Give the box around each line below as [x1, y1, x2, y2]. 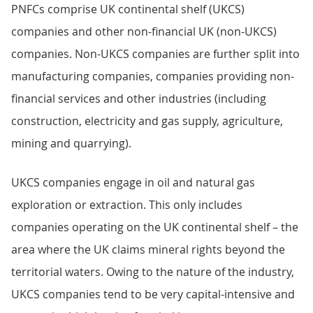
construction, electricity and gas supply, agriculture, [11, 113, 283, 129]
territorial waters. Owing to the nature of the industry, [11, 264, 294, 279]
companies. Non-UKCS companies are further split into [11, 46, 300, 61]
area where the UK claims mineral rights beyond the [11, 242, 285, 257]
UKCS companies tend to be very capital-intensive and [11, 286, 295, 302]
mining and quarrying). [11, 136, 131, 151]
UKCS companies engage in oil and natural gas [11, 175, 255, 190]
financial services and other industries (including [11, 91, 266, 106]
